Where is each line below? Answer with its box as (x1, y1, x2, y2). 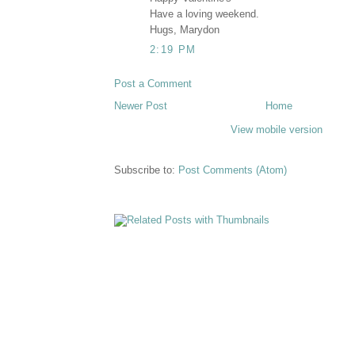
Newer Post (114, 100, 167, 113)
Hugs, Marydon (150, 23, 219, 36)
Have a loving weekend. (150, 7, 259, 20)
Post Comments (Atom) (178, 164, 287, 177)
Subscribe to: (114, 164, 178, 177)
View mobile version (231, 124, 323, 136)
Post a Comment (114, 78, 192, 90)
